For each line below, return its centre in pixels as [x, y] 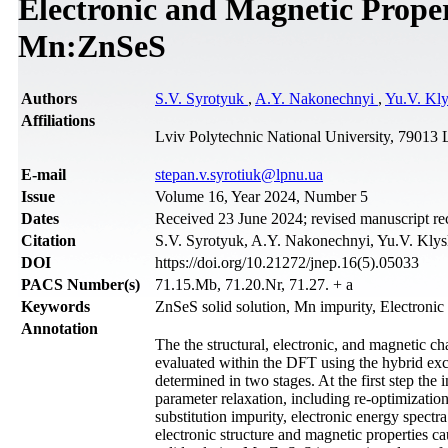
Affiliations [58, 120]
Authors [49, 98]
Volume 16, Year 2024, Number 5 [261, 196]
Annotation [59, 328]
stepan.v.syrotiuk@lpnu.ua [239, 174]
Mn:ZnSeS [92, 46]
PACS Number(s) [80, 284]
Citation [48, 240]
